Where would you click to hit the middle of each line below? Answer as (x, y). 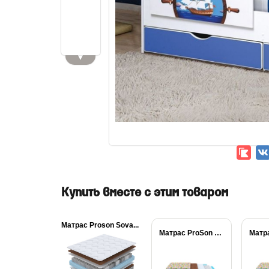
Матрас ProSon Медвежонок (218, 233)
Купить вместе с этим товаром (145, 193)
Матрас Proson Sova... (100, 225)
